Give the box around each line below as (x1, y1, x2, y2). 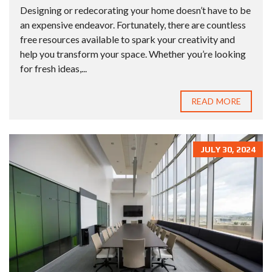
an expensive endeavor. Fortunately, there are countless (20, 19, 246, 31)
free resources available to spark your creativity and (20, 33, 235, 46)
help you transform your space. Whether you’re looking (20, 48, 246, 60)
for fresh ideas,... (20, 63, 87, 75)
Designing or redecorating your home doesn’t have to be (20, 4, 251, 16)
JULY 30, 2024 (200, 144, 256, 155)
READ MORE (191, 96, 241, 107)
